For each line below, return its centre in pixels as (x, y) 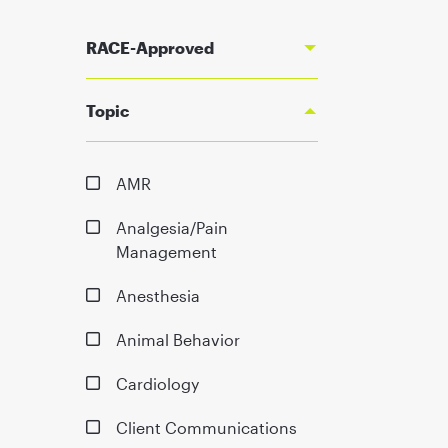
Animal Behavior (177, 339)
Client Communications (206, 427)
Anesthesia (157, 295)
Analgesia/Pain (171, 227)
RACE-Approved (149, 47)
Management (166, 251)
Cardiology (157, 383)
